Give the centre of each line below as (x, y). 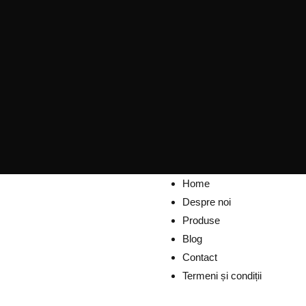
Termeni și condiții (222, 276)
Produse (201, 221)
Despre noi (206, 202)
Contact (199, 258)
